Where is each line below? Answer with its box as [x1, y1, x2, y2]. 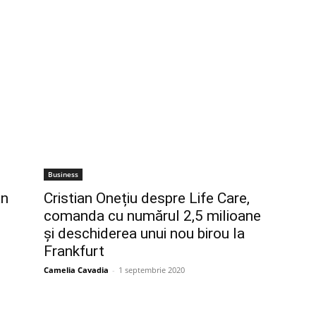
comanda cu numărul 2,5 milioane [44, 207, 261, 224]
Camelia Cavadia [44, 265, 109, 275]
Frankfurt [44, 243, 104, 260]
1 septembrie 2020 [119, 265, 185, 275]
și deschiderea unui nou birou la [44, 225, 245, 242]
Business [48, 169, 78, 179]
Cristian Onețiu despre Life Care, [44, 190, 250, 207]
